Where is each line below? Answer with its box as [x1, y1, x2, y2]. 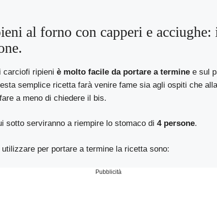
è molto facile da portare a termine [54, 67, 190, 77]
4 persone [157, 119, 195, 128]
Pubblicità [95, 169, 122, 176]
